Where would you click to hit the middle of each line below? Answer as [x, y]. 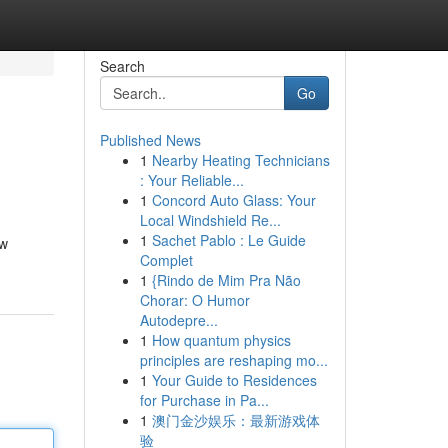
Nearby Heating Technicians [240, 160]
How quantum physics [221, 340]
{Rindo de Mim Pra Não [226, 280]
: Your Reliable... [191, 180]
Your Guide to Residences [234, 380]
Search [122, 66]
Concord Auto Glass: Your [233, 200]
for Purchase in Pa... [204, 400]
